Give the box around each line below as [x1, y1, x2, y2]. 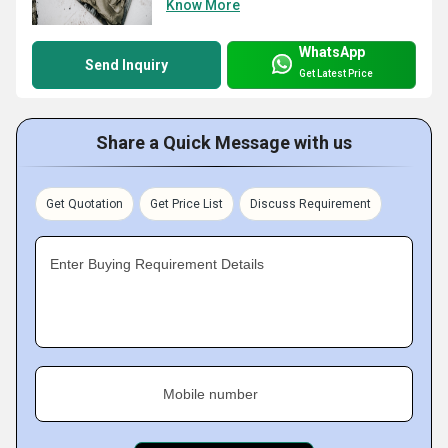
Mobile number [163, 386, 258, 403]
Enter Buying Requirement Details [50, 256, 264, 273]
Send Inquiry [85, 57, 168, 74]
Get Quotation [46, 197, 123, 212]
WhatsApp [299, 43, 365, 60]
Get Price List [150, 197, 223, 212]
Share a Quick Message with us [96, 132, 352, 154]
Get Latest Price [299, 67, 373, 79]
